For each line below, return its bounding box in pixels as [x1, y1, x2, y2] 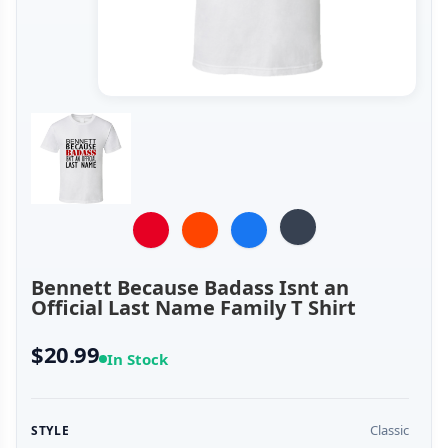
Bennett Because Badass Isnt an [31, 274, 349, 302]
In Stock [107, 349, 169, 370]
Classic [370, 421, 409, 440]
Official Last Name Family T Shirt [31, 294, 356, 322]
